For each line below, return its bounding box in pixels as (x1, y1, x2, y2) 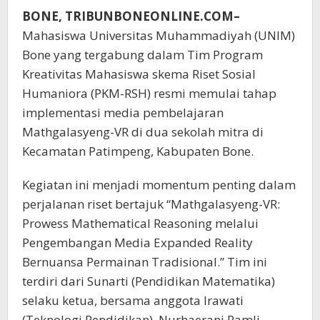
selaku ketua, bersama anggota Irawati (22, 291, 244, 309)
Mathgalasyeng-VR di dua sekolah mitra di (22, 123, 264, 140)
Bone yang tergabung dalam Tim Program (22, 46, 263, 63)
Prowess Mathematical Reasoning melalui (22, 214, 259, 231)
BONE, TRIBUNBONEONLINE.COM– (22, 7, 240, 24)
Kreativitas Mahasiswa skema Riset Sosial (22, 65, 256, 82)
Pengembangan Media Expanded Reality (22, 234, 253, 251)
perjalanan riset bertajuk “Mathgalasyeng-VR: (22, 195, 280, 212)
